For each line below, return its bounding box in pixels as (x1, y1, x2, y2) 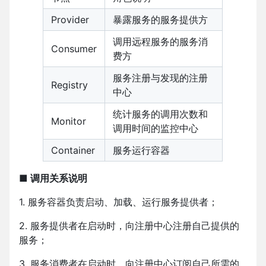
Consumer (51, 43, 97, 55)
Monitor (51, 115, 86, 128)
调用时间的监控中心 (113, 122, 198, 135)
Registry (51, 79, 88, 91)
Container (51, 144, 95, 157)
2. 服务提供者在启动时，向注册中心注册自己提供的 (19, 220, 239, 232)
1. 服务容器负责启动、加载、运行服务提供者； (19, 196, 218, 208)
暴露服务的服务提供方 (113, 14, 208, 26)
